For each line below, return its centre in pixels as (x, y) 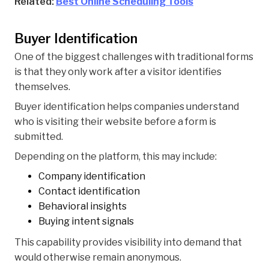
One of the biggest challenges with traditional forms (134, 57)
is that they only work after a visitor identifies (118, 72)
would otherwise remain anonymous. (98, 258)
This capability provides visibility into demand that (128, 243)
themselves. (42, 87)
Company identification (92, 177)
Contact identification (89, 192)
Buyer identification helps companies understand (127, 107)
